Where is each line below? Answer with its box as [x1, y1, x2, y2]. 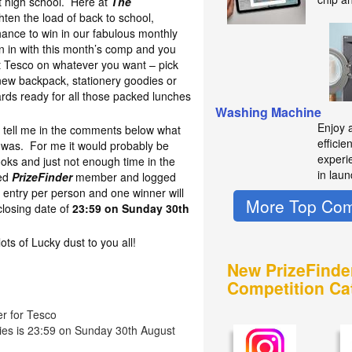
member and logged [72, 169, 177, 185]
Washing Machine [215, 103, 322, 122]
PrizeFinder [12, 169, 73, 185]
